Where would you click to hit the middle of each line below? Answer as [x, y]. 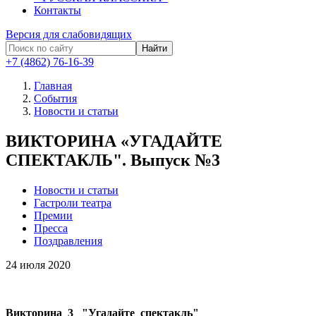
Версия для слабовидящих [69, 34]
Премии [53, 215]
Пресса [51, 228]
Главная [53, 86]
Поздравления [68, 241]
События [55, 98]
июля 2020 [45, 265]
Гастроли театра [73, 202]
